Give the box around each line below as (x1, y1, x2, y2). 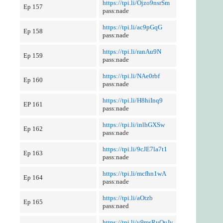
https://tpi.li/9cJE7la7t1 (102, 145, 167, 153)
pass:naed (102, 202, 129, 210)
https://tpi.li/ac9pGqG (102, 23, 162, 31)
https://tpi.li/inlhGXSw (102, 121, 165, 128)
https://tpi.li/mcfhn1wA (102, 170, 166, 177)
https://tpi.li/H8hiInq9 (102, 97, 163, 104)
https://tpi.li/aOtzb (102, 194, 153, 202)
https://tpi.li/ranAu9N (102, 48, 161, 55)
